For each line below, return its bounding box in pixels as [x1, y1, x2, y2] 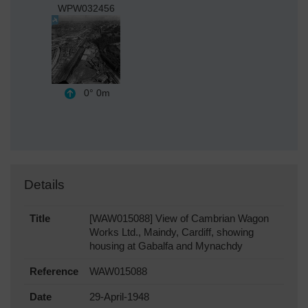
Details [24, 177, 65, 192]
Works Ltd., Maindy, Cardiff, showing [89, 227, 254, 239]
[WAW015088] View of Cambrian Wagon [89, 213, 269, 225]
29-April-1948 [89, 291, 149, 303]
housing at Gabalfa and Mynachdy [89, 241, 243, 252]
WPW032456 [57, 3, 115, 14]
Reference [30, 266, 78, 278]
